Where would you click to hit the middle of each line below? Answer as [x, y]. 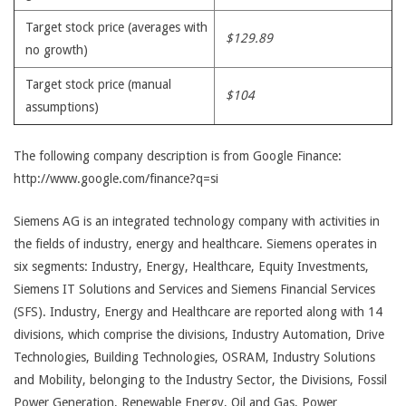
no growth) [57, 50]
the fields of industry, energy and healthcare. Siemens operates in [195, 244]
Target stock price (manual [98, 84]
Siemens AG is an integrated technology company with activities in [197, 221]
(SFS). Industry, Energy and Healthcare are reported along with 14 [198, 312]
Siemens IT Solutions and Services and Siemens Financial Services [194, 289]
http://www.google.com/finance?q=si [116, 179]
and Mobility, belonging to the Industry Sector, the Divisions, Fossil [200, 380]
